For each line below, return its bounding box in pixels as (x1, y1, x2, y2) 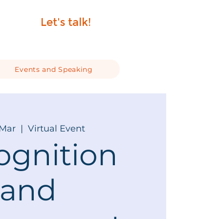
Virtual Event (27, 123, 85, 134)
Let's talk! (41, 16, 91, 29)
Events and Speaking (15, 65, 93, 74)
